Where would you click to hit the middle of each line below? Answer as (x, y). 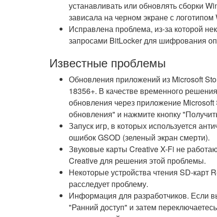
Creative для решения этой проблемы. (137, 161)
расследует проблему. (108, 184)
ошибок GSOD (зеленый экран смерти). (139, 137)
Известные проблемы (108, 62)
